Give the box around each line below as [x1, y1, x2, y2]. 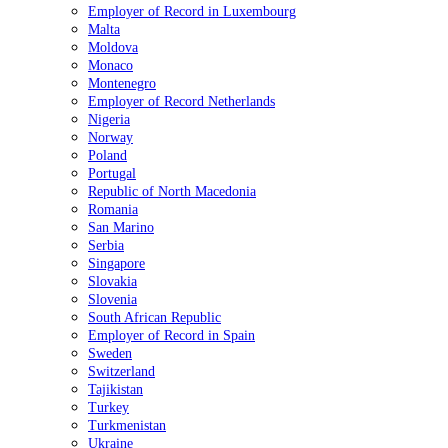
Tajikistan [88, 382, 143, 397]
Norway [88, 130, 133, 145]
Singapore [88, 256, 145, 271]
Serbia [88, 238, 124, 253]
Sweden [88, 346, 132, 361]
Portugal [88, 166, 136, 181]
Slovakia [88, 274, 137, 289]
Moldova [88, 40, 138, 55]
